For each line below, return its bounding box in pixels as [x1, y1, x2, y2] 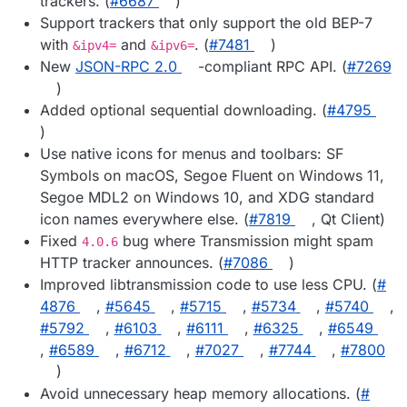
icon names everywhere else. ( [40, 210, 249, 229]
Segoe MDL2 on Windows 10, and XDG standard [40, 188, 374, 207]
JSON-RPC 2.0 [75, 57, 177, 76]
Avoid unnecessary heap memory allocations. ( [40, 384, 361, 403]
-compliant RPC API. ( [197, 57, 347, 76]
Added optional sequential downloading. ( [40, 101, 327, 120]
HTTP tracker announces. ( [40, 253, 223, 273]
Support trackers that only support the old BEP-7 [40, 14, 372, 33]
